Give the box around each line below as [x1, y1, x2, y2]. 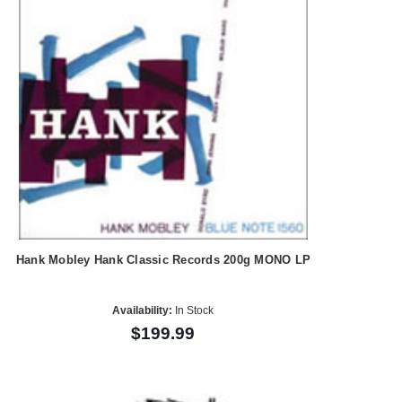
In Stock [172, 303, 214, 317]
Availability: [112, 303, 173, 317]
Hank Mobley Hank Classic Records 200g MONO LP [15, 253, 311, 267]
